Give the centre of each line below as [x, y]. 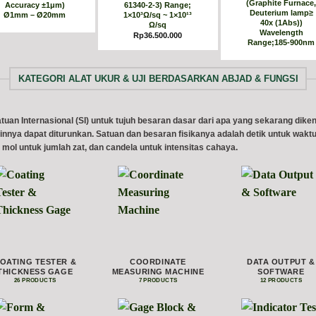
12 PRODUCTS [281, 281]
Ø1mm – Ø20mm [35, 15]
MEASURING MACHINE [158, 272]
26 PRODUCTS [35, 281]
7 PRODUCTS [158, 281]
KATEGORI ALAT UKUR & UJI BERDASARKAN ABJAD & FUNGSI [158, 79]
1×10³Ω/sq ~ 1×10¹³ [158, 15]
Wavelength [281, 33]
